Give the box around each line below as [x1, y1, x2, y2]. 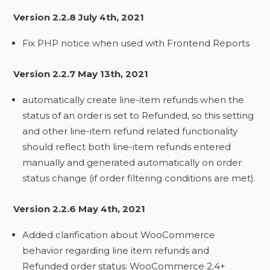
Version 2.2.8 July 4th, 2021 [13, 11, 145, 23]
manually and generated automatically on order [22, 157, 242, 168]
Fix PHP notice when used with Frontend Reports [22, 37, 250, 49]
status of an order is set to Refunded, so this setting [22, 110, 254, 121]
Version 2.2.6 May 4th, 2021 [13, 203, 146, 215]
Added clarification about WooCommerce [22, 229, 216, 240]
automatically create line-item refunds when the [22, 94, 245, 105]
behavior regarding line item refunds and [22, 245, 210, 256]
